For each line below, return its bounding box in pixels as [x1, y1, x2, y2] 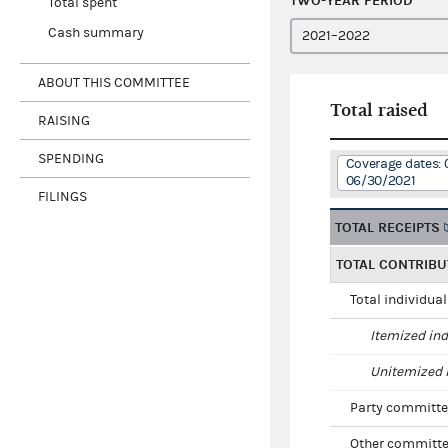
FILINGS [38, 188, 87, 205]
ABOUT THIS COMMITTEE [38, 74, 190, 91]
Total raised [330, 100, 428, 122]
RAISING [38, 112, 90, 129]
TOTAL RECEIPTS [335, 219, 440, 237]
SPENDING [38, 150, 104, 167]
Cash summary [47, 25, 144, 42]
